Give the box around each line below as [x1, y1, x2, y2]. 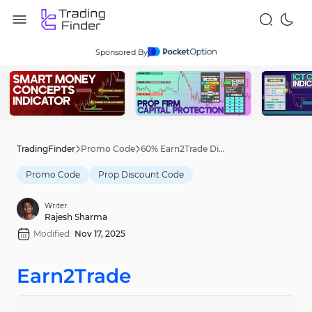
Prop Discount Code [98, 169, 184, 180]
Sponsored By [95, 47, 148, 57]
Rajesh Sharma [45, 212, 107, 222]
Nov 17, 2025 [75, 228, 125, 239]
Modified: [33, 228, 72, 239]
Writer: [45, 201, 68, 210]
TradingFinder [17, 143, 75, 154]
